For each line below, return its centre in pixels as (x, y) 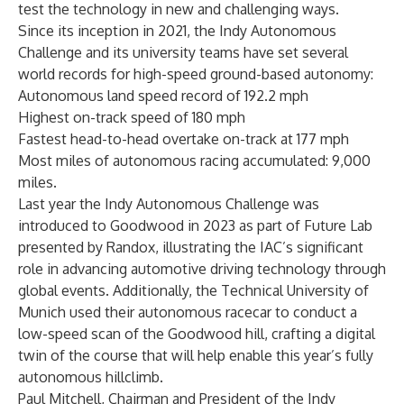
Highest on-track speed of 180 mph (132, 117)
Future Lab (338, 225)
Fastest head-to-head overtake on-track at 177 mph (184, 139)
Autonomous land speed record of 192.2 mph (163, 96)
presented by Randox (87, 247)
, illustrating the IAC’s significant (259, 247)
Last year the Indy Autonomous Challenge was (169, 204)
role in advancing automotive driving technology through (202, 269)
